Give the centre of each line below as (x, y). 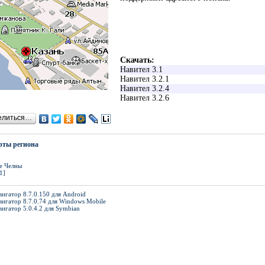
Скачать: (137, 60)
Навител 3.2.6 (145, 98)
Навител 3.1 (141, 69)
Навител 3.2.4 (145, 88)
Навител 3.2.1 (145, 79)
